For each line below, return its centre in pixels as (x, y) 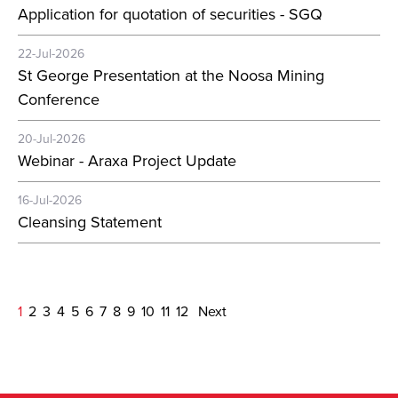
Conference (59, 99)
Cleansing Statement (90, 222)
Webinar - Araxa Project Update (127, 160)
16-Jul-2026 (50, 200)
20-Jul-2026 (52, 139)
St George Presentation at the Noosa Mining (171, 75)
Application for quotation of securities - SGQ (170, 14)
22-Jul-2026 (51, 53)
